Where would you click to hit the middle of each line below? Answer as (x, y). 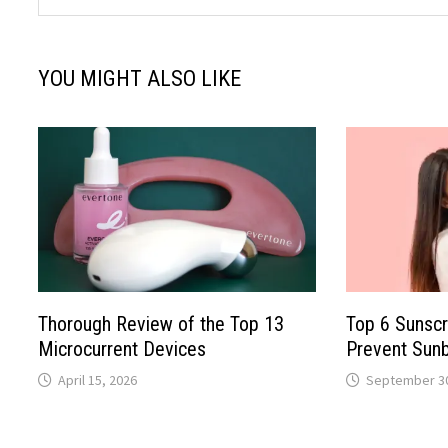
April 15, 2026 (98, 380)
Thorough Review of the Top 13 (161, 324)
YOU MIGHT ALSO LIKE (140, 78)
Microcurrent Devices (122, 349)
